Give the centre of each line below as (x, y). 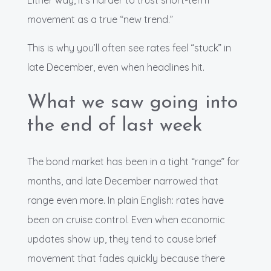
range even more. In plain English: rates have (126, 201)
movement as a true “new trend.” (100, 20)
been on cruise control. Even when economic (126, 220)
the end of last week (115, 126)
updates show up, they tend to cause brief (122, 239)
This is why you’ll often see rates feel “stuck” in (129, 48)
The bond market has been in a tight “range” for (133, 162)
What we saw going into (132, 103)
